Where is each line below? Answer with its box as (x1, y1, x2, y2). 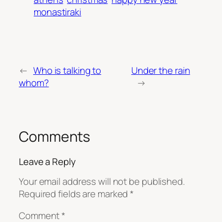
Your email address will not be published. (19, 175, 185, 188)
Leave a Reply (19, 155, 76, 168)
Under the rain (131, 64, 190, 77)
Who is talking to (33, 64, 102, 77)
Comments (19, 127, 91, 147)
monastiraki (34, 5, 81, 19)
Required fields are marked (19, 187, 130, 201)
